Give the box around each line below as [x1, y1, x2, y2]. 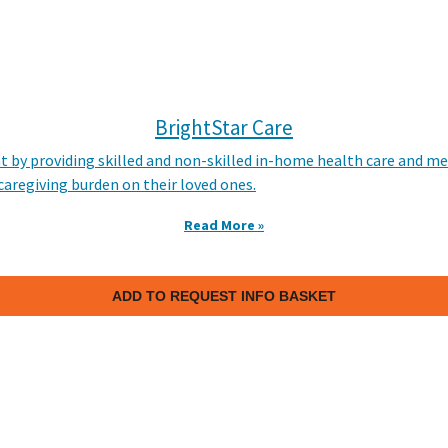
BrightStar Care [155, 114, 293, 141]
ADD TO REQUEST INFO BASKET [112, 287, 336, 304]
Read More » [184, 216, 264, 234]
